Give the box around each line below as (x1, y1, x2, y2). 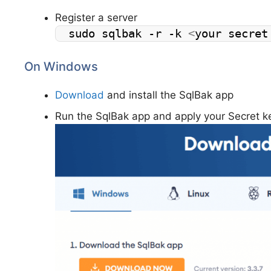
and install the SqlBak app (104, 88, 233, 101)
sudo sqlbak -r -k (68, 27, 188, 41)
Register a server (55, 11, 137, 24)
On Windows (24, 59, 98, 74)
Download (55, 88, 104, 101)
